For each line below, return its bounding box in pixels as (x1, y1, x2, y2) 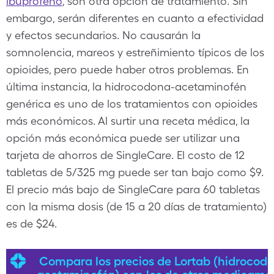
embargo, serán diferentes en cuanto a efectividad (6, 12, 264, 24)
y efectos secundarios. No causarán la (6, 29, 201, 42)
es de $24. (6, 217, 57, 230)
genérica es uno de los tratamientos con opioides (6, 97, 257, 110)
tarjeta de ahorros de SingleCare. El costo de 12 (6, 149, 245, 161)
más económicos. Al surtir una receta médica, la (6, 114, 250, 127)
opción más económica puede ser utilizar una (6, 131, 240, 144)
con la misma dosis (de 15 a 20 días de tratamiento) (6, 200, 267, 213)
